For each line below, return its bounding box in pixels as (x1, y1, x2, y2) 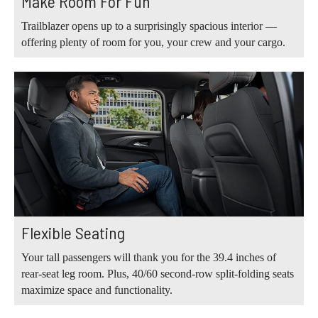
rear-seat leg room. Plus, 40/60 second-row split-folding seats (21, 268, 294, 280)
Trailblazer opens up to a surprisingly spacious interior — (21, 19, 277, 32)
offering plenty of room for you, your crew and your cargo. (21, 35, 285, 48)
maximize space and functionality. (21, 284, 172, 297)
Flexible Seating (21, 222, 125, 243)
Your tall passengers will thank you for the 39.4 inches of (21, 251, 276, 264)
